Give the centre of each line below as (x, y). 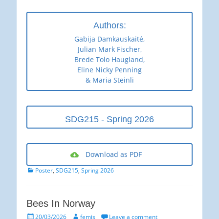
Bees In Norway (61, 204)
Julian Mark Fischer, (109, 49)
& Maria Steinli (109, 80)
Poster (44, 171)
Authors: (109, 26)
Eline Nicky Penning (109, 70)
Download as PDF (114, 154)
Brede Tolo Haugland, (109, 60)
